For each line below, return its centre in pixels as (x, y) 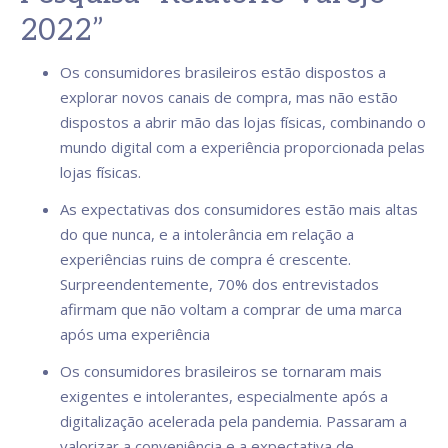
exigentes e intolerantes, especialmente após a (224, 396)
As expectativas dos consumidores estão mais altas (239, 209)
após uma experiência (135, 334)
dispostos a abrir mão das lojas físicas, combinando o (243, 122)
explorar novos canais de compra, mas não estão (229, 97)
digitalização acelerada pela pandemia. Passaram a (233, 421)
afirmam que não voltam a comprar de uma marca (231, 309)
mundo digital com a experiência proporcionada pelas (242, 147)
